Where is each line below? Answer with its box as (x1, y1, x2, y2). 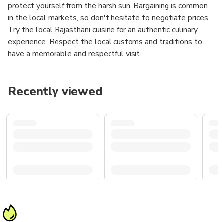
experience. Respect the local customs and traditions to (8, 36, 203, 47)
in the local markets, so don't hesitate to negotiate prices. (8, 12, 210, 23)
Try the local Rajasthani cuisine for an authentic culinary (8, 24, 198, 35)
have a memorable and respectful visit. (8, 48, 142, 59)
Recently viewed (8, 83, 103, 99)
